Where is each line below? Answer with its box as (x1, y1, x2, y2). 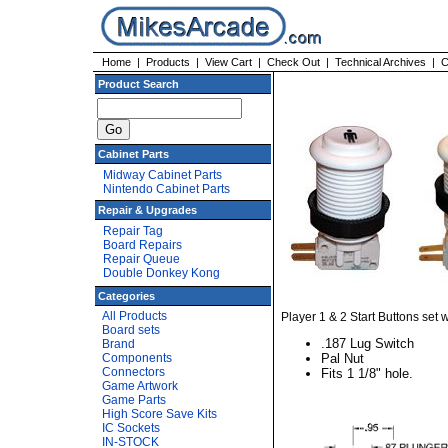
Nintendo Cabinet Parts (103, 182, 230, 196)
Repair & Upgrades (98, 204, 197, 216)
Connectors (102, 365, 165, 379)
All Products (102, 309, 167, 323)
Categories (98, 290, 155, 302)
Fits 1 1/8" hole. (321, 366, 413, 381)
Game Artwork (102, 379, 178, 393)
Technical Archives (335, 56, 426, 68)
